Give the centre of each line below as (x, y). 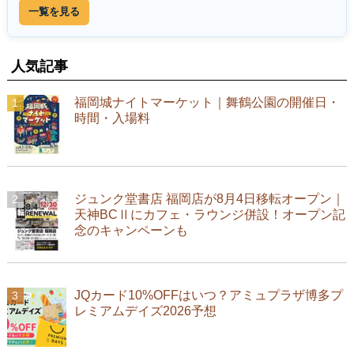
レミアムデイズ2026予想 (145, 311)
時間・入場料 (112, 119)
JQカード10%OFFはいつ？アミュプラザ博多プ (208, 296)
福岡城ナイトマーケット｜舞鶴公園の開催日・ (207, 103)
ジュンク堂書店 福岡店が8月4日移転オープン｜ (209, 199)
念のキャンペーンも (131, 231)
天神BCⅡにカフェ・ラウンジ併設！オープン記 (209, 215)
